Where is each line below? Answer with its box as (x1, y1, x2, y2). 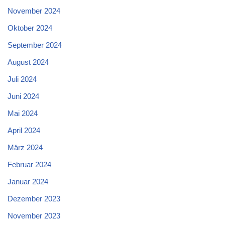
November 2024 (8, 7, 60, 16)
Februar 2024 (8, 160, 51, 169)
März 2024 (8, 143, 43, 152)
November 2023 (8, 211, 60, 220)
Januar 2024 (8, 177, 48, 186)
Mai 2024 (8, 109, 38, 118)
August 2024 (8, 58, 49, 67)
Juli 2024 (8, 75, 37, 84)
